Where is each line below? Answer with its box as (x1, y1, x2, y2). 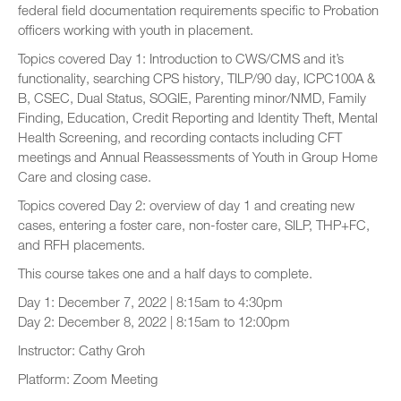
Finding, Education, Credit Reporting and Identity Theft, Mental (18, 109, 378, 125)
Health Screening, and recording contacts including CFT (18, 129, 342, 145)
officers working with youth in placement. (18, 21, 253, 38)
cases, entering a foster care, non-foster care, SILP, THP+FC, (18, 217, 370, 233)
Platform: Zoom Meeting (18, 371, 158, 387)
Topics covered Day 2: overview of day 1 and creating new (18, 197, 354, 213)
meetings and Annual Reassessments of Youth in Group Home (18, 149, 378, 165)
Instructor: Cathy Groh (18, 342, 145, 358)
